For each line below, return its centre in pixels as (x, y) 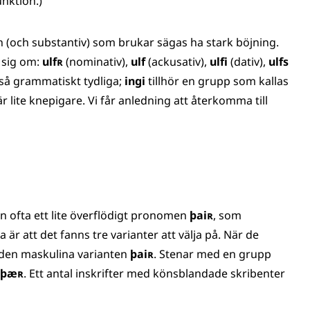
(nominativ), (97, 62)
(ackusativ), (177, 62)
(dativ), (248, 62)
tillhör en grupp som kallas (217, 81)
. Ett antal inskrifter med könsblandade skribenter (154, 273)
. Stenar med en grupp (212, 254)
